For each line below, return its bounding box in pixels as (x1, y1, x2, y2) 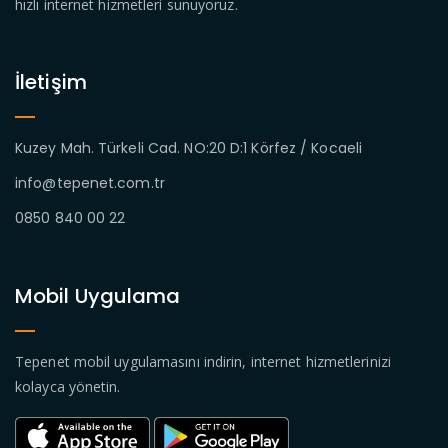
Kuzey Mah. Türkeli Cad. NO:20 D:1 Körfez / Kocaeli (15, 137, 362, 158)
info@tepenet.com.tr (15, 172, 165, 193)
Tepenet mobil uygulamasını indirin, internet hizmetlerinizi (15, 352, 391, 371)
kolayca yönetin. (15, 377, 121, 396)
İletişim (15, 68, 87, 96)
